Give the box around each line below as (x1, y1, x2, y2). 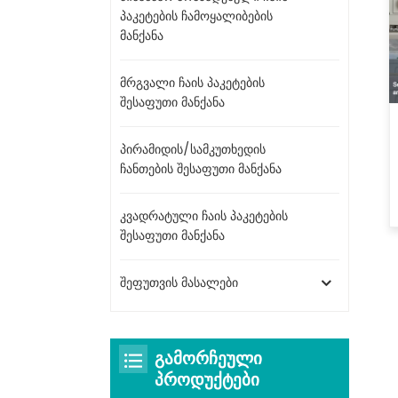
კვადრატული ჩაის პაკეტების (120, 205, 288, 227)
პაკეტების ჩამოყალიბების (120, 5, 273, 27)
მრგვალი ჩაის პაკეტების (120, 72, 265, 93)
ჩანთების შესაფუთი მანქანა (120, 158, 282, 179)
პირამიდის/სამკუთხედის (120, 139, 266, 160)
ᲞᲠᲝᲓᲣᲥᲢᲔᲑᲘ (155, 366, 259, 394)
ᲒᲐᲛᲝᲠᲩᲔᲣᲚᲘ (155, 345, 262, 373)
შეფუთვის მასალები (120, 272, 238, 293)
